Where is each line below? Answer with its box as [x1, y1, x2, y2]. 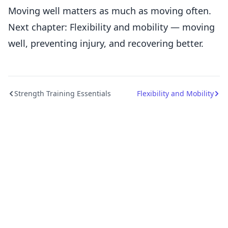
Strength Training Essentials [14, 89, 111, 98]
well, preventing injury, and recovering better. [8, 37, 204, 49]
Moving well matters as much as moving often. [8, 5, 211, 17]
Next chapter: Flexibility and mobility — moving [8, 21, 215, 33]
